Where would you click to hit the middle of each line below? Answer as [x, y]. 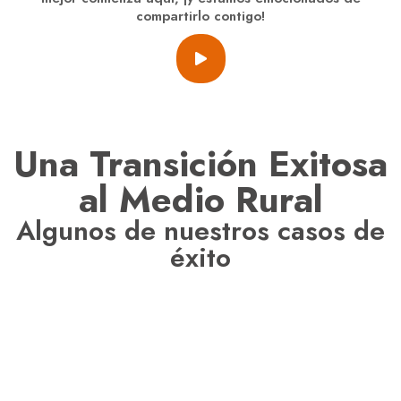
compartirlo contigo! [200, 17]
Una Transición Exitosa [200, 164]
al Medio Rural [200, 200]
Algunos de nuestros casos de [200, 231]
